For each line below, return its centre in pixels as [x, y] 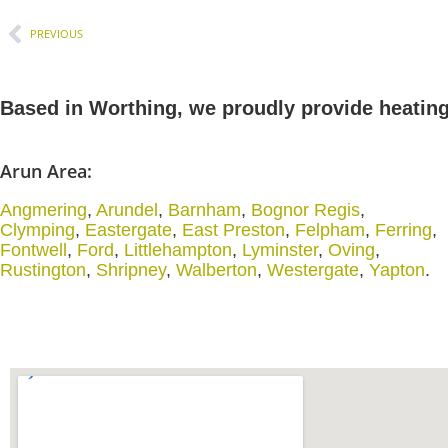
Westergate [313, 270]
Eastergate [128, 230]
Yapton [397, 270]
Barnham [204, 210]
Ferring [403, 230]
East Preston [233, 230]
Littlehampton [178, 250]
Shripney [131, 270]
